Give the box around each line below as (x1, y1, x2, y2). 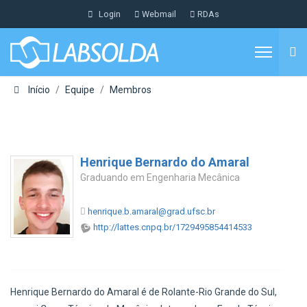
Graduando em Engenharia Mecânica (80, 172, 240, 183)
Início (27, 84, 50, 95)
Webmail (142, 9, 176, 19)
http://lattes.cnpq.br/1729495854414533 (93, 222, 252, 232)
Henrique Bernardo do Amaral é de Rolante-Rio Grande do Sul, (10, 286, 277, 297)
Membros (109, 84, 151, 95)
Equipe (64, 84, 95, 95)
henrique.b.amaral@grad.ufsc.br (88, 206, 215, 217)
